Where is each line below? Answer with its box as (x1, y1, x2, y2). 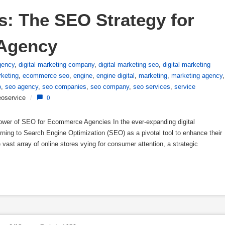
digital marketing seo (98, 61, 159, 68)
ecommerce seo (23, 72, 69, 79)
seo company (90, 83, 129, 90)
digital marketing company (19, 61, 94, 68)
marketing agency (171, 72, 222, 79)
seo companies (42, 83, 86, 90)
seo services (133, 83, 170, 90)
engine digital (96, 72, 135, 79)
